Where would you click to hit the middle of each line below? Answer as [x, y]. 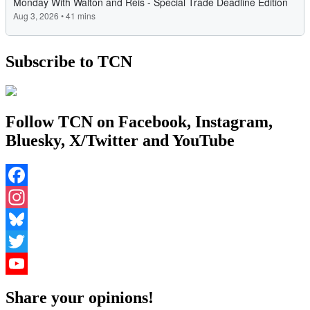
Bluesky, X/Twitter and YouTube [120, 140]
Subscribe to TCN [69, 62]
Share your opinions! [80, 297]
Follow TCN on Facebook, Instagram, [139, 121]
